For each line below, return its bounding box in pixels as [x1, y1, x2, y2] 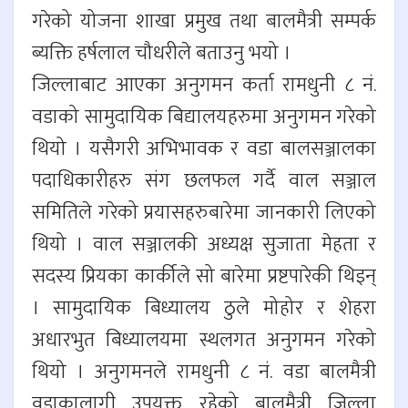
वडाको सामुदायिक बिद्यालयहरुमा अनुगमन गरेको [32, 100, 376, 135]
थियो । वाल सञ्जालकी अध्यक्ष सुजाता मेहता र [32, 228, 376, 262]
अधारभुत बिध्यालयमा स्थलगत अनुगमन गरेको [32, 323, 376, 358]
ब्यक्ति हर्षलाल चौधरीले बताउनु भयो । [32, 36, 291, 71]
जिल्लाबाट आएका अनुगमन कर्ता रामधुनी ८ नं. [32, 68, 376, 103]
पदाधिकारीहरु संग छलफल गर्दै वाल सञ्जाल [32, 164, 376, 199]
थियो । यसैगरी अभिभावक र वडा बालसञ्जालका [32, 132, 376, 167]
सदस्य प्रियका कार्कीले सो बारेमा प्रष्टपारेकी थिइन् [32, 260, 376, 294]
